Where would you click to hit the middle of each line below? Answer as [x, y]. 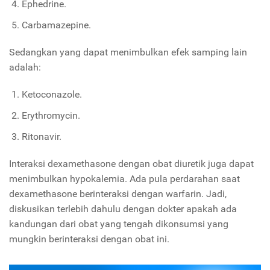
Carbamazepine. [57, 25]
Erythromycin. [51, 116]
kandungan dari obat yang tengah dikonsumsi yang [119, 224]
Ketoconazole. [52, 95]
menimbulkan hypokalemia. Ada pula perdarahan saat [124, 179]
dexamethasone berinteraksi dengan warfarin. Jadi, [118, 194]
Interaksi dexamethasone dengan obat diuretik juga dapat [131, 164]
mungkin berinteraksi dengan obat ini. [89, 239]
